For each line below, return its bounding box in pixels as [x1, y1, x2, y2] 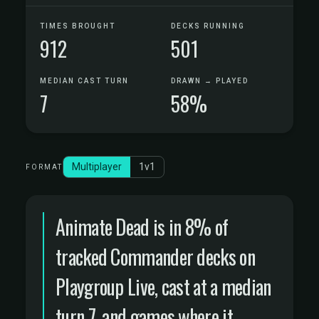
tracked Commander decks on [56, 242, 255, 271]
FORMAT [26, 163, 63, 171]
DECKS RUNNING [171, 22, 245, 30]
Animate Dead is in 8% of [56, 212, 229, 241]
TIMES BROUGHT [40, 22, 115, 30]
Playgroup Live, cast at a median [56, 272, 271, 301]
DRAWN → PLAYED [171, 77, 249, 85]
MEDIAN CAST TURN [40, 77, 129, 85]
